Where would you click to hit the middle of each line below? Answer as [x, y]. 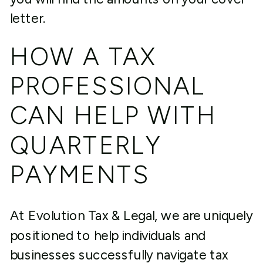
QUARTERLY [86, 145]
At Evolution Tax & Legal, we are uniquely [131, 216]
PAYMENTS [80, 175]
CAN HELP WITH [113, 115]
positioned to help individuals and [108, 235]
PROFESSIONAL [108, 86]
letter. [27, 18]
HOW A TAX [83, 56]
